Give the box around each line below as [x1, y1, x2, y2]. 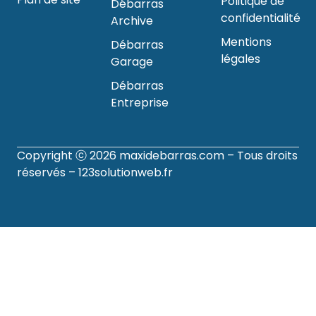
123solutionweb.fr [78, 164, 173, 181]
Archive [111, 13, 154, 30]
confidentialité [221, 10, 301, 27]
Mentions [221, 34, 272, 51]
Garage [111, 54, 154, 71]
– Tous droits [224, 147, 298, 164]
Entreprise [111, 95, 169, 111]
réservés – [17, 164, 78, 181]
